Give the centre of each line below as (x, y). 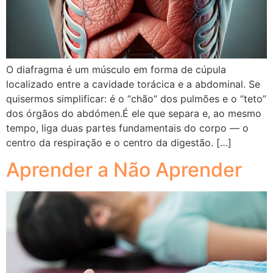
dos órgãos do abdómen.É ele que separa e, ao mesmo (134, 113)
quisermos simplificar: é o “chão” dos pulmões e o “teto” (136, 99)
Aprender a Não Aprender (124, 170)
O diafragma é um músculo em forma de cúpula (116, 69)
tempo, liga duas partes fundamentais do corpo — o (127, 128)
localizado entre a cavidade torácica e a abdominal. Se (133, 84)
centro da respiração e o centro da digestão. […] (119, 143)
